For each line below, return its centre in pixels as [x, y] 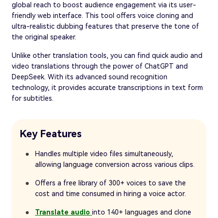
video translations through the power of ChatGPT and [100, 66]
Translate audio [64, 212]
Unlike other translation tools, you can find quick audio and [107, 55]
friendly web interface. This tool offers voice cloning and [102, 15]
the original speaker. [44, 37]
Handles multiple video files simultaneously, [104, 154]
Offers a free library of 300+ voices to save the [110, 183]
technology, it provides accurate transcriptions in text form [107, 87]
